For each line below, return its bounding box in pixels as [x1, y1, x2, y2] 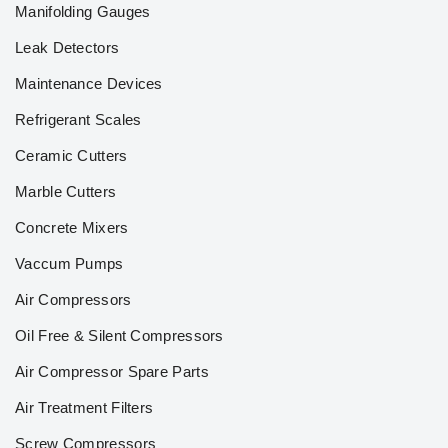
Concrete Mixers [15, 219, 129, 236]
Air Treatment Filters [15, 399, 154, 416]
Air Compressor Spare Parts [15, 363, 209, 380]
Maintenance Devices [15, 75, 163, 92]
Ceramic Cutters [15, 147, 128, 164]
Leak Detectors [15, 39, 120, 56]
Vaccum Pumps [15, 255, 124, 272]
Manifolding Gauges [15, 3, 151, 20]
